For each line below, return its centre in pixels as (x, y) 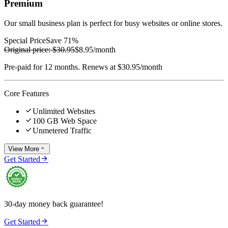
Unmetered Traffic (62, 130)
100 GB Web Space (65, 121)
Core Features (26, 93)
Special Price (25, 40)
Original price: (27, 49)
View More (24, 149)
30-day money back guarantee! (54, 204)
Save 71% (62, 40)
